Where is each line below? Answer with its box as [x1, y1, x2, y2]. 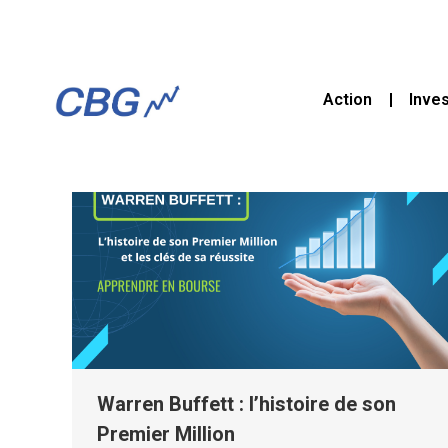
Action [323, 90, 373, 110]
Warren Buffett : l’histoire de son [97, 391, 396, 416]
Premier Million [97, 421, 235, 446]
